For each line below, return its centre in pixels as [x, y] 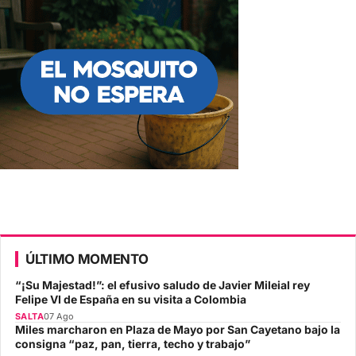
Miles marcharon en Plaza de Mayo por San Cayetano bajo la [178, 329]
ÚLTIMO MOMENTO [87, 259]
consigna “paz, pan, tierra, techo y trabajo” [133, 344]
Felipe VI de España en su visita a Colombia [131, 299]
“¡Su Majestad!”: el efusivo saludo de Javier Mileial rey [163, 285]
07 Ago [59, 316]
